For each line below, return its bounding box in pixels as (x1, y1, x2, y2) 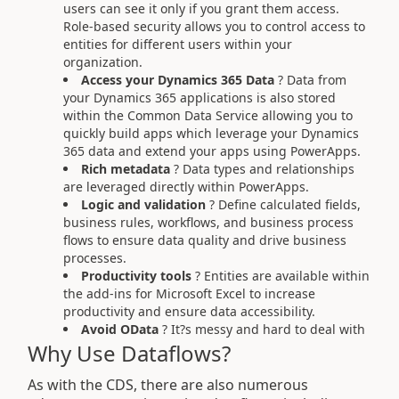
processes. (63, 249, 126, 266)
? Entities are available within (195, 267, 370, 284)
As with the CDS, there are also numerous (28, 374, 308, 395)
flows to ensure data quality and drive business (63, 232, 346, 248)
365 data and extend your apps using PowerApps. (63, 142, 361, 159)
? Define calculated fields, (209, 196, 361, 213)
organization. (63, 53, 142, 70)
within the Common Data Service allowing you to (63, 107, 353, 124)
